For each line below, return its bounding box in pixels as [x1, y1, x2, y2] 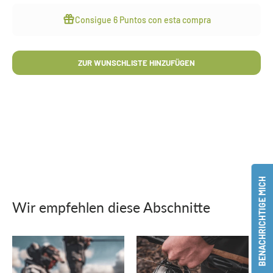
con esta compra [146, 14, 211, 25]
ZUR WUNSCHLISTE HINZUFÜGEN [78, 57, 195, 68]
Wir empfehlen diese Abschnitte [12, 198, 210, 216]
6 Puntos [113, 14, 146, 25]
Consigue [74, 14, 113, 25]
